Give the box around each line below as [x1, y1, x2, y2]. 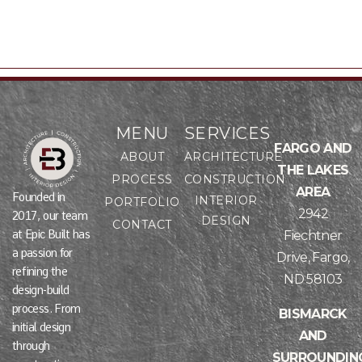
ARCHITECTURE [183, 149, 283, 165]
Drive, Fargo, [276, 249, 350, 265]
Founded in [12, 190, 65, 204]
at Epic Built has [12, 227, 90, 241]
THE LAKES [277, 162, 349, 178]
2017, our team [12, 208, 88, 222]
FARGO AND [274, 140, 352, 156]
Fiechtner [284, 227, 343, 243]
